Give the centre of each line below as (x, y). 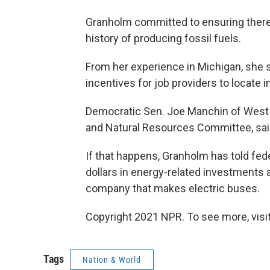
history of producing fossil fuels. (163, 38)
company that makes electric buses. (173, 188)
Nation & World (112, 260)
